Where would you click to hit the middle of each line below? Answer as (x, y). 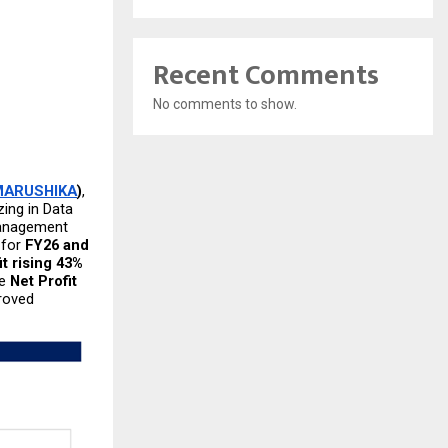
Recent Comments (266, 75)
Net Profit (43, 281)
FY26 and (57, 245)
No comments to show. (225, 103)
